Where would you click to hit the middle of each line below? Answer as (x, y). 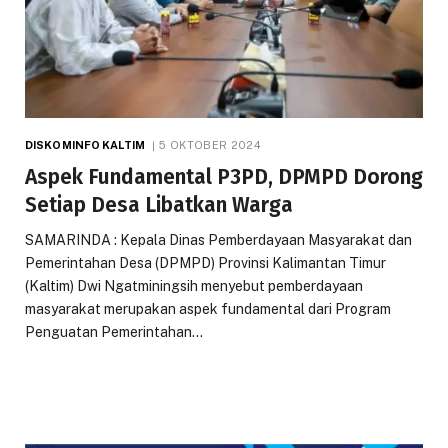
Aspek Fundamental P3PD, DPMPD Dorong (224, 176)
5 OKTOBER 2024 (210, 144)
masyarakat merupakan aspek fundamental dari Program (208, 308)
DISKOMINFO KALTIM (85, 144)
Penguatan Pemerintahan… (114, 331)
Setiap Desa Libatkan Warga (159, 204)
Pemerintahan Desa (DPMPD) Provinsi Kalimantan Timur (205, 262)
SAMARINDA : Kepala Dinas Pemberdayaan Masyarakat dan (218, 239)
